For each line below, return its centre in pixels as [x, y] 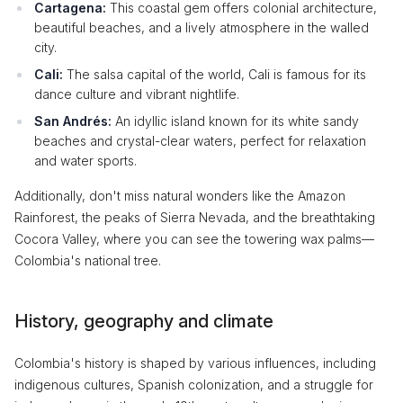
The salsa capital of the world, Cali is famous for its [215, 74]
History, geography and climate [144, 321]
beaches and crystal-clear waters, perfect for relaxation [200, 141]
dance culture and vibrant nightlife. [137, 94]
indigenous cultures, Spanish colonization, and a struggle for [194, 385]
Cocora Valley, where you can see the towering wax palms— [194, 239]
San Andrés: [73, 121]
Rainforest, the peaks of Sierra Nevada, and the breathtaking [195, 217]
